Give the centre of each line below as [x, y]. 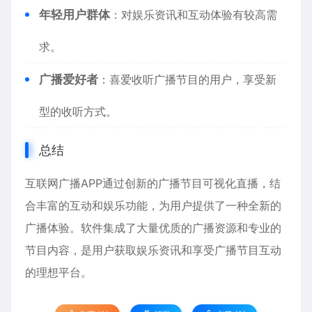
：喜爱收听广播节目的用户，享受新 [187, 79]
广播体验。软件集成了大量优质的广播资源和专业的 [153, 228]
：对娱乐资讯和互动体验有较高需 [194, 15]
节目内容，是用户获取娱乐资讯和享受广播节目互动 [153, 250]
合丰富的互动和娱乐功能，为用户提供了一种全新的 [153, 205]
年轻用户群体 [75, 15]
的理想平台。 [58, 272]
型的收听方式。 [78, 111]
